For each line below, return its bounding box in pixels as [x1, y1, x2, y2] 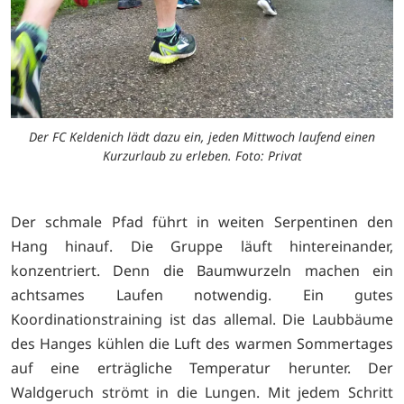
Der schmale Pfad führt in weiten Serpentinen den [11, 212, 393, 233]
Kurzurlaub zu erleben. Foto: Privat [102, 147, 302, 165]
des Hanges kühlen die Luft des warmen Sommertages [11, 334, 393, 354]
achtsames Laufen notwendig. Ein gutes [11, 285, 393, 306]
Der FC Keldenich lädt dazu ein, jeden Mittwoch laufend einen [29, 128, 375, 146]
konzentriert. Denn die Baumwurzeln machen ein [11, 261, 393, 281]
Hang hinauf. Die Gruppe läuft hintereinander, [11, 236, 393, 257]
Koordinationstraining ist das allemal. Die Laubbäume [11, 309, 393, 330]
